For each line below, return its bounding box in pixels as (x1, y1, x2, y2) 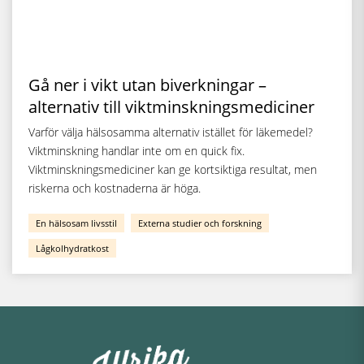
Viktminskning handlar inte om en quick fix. (28, 143, 245, 158)
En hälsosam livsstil (36, 217, 117, 229)
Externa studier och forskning (138, 217, 262, 229)
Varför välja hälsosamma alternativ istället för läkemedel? (28, 124, 313, 140)
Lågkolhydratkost (36, 242, 109, 254)
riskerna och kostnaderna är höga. (28, 180, 201, 196)
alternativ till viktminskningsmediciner (28, 96, 314, 118)
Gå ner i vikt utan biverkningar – (28, 74, 266, 96)
